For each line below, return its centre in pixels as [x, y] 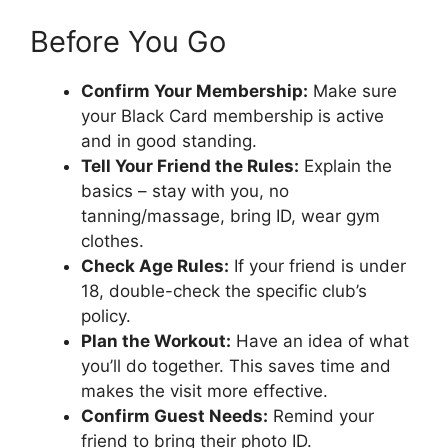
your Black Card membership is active [232, 116]
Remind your [321, 416]
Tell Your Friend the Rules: [190, 166]
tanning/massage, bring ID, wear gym [230, 216]
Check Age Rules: [155, 266]
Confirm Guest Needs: [174, 416]
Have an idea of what [320, 341]
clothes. [112, 241]
